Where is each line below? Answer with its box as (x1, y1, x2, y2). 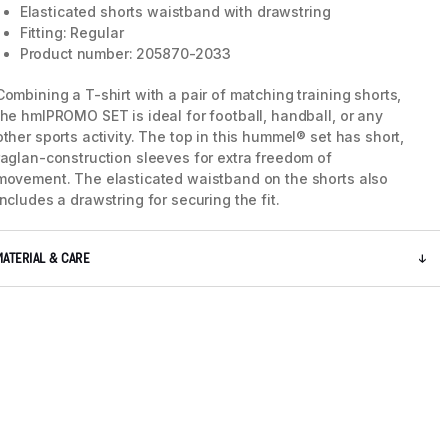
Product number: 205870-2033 (19, 45, 231, 63)
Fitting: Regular (19, 24, 124, 42)
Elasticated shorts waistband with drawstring (19, 3, 331, 21)
